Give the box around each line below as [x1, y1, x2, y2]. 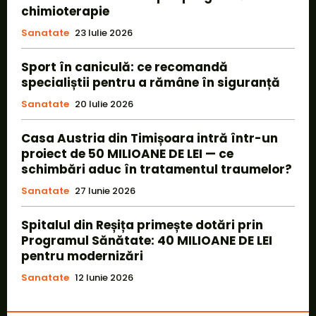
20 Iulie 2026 [75, 97, 133, 111]
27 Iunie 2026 [75, 183, 135, 197]
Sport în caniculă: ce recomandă [21, 58, 228, 75]
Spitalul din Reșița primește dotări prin [21, 216, 263, 233]
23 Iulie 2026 [75, 25, 133, 39]
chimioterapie [21, 2, 109, 20]
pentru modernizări [21, 247, 143, 265]
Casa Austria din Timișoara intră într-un [21, 129, 278, 147]
